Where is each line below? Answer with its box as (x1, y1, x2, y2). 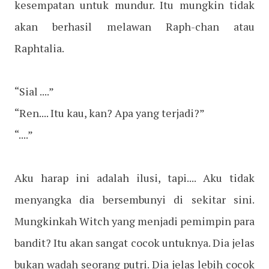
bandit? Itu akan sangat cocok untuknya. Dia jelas (14, 235, 255, 250)
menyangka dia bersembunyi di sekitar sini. (14, 192, 255, 207)
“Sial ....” (14, 84, 54, 99)
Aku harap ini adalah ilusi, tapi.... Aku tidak (14, 171, 255, 186)
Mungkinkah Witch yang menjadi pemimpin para (14, 214, 255, 229)
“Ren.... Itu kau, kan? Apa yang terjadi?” (14, 106, 205, 121)
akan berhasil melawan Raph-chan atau (14, 19, 255, 34)
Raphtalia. (14, 41, 64, 56)
